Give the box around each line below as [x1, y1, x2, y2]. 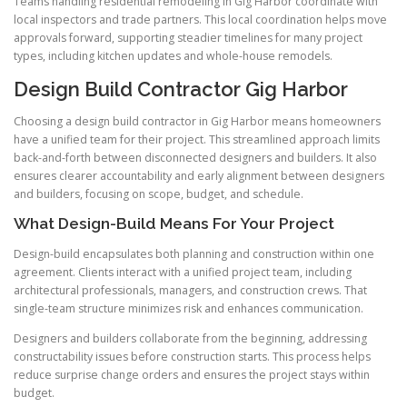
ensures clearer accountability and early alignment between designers [14, 168, 384, 184]
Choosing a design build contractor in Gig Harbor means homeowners [14, 114, 381, 130]
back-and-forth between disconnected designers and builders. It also [14, 150, 377, 166]
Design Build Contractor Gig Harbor [14, 77, 348, 102]
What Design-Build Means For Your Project [14, 214, 334, 233]
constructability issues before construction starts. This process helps [14, 348, 371, 364]
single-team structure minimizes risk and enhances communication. [14, 300, 363, 316]
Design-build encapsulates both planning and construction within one [14, 245, 374, 262]
